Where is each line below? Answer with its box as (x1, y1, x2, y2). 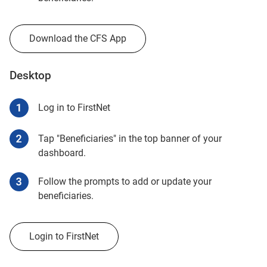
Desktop (10, 69, 51, 83)
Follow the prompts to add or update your (38, 176, 212, 188)
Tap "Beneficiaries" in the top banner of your (38, 133, 222, 145)
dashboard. (38, 147, 88, 159)
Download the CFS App (29, 33, 127, 45)
